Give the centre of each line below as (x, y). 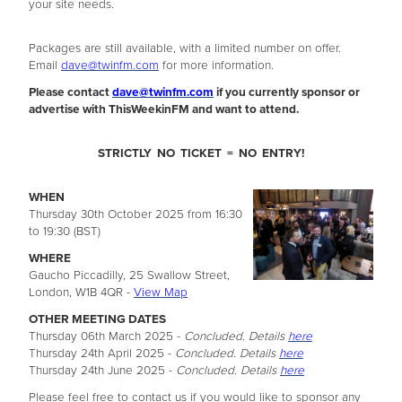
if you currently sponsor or (287, 93)
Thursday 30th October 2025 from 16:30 (135, 215)
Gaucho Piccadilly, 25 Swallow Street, (129, 276)
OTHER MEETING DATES (97, 320)
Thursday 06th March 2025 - (105, 337)
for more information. (216, 66)
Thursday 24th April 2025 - (100, 354)
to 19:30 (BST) (65, 232)
